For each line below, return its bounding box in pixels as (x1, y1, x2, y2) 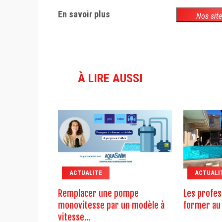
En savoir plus (58, 9, 110, 20)
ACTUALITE (69, 169, 102, 177)
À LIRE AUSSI (78, 71, 143, 86)
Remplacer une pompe (58, 188, 139, 199)
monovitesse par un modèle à (58, 200, 165, 211)
